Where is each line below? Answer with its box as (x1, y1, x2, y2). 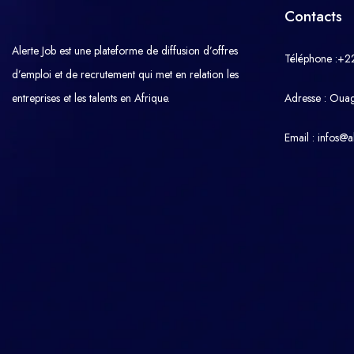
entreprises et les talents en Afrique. (12, 90, 170, 106)
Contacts (284, 6, 342, 27)
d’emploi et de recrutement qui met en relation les (12, 66, 239, 82)
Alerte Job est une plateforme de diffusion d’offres (12, 43, 238, 58)
